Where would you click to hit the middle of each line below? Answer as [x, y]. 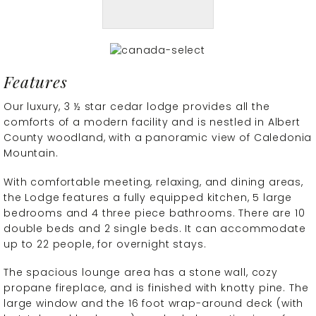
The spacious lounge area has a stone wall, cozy [141, 273]
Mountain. [31, 153]
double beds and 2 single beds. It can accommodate [155, 228]
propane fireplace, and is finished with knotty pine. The [156, 288]
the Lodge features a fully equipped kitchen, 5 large [148, 197]
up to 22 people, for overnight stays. [105, 244]
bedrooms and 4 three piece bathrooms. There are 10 [154, 213]
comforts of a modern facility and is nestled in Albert [152, 122]
